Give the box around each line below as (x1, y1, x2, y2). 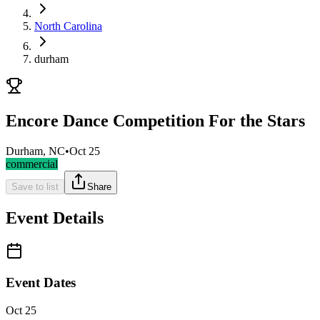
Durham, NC (6, 144, 65, 157)
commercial (6, 157, 58, 170)
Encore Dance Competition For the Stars (6, 111, 305, 130)
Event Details (6, 208, 104, 227)
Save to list (11, 181, 59, 192)
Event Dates (6, 275, 76, 291)
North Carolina (34, 20, 102, 32)
